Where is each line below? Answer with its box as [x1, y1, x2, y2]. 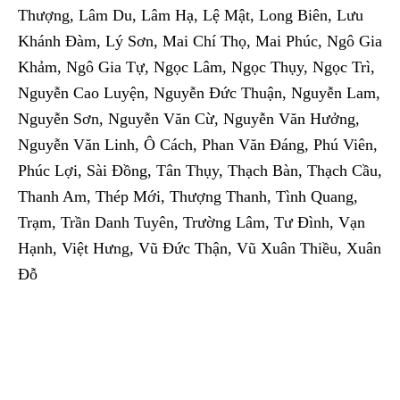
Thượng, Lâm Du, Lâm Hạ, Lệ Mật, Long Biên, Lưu [18, 6, 363, 25]
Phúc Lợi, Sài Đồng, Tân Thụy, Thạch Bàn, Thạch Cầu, [18, 162, 382, 180]
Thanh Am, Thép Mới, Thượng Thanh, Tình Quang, [18, 187, 358, 206]
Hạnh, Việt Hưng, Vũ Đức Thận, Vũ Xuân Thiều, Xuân [18, 239, 381, 258]
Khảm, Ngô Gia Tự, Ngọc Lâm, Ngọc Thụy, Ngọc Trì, [18, 58, 375, 77]
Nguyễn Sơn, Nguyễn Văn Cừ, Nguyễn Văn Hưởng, [18, 110, 360, 129]
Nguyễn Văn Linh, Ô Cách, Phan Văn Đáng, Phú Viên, [18, 136, 378, 154]
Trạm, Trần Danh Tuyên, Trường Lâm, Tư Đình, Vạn [18, 213, 365, 232]
